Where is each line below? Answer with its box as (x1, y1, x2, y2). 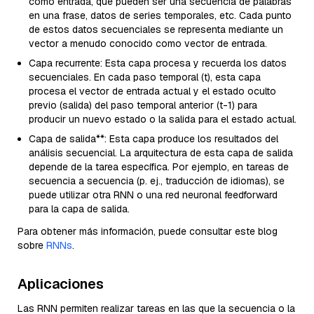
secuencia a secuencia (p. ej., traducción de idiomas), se (29, 174, 285, 187)
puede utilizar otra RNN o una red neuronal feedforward (29, 188, 278, 201)
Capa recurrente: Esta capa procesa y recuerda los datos (29, 56, 287, 69)
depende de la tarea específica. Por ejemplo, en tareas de (29, 160, 289, 173)
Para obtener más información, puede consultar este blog (18, 224, 278, 238)
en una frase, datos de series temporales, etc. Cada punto (29, 8, 292, 22)
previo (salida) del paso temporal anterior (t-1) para (29, 98, 257, 111)
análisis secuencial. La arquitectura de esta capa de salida (29, 146, 293, 159)
